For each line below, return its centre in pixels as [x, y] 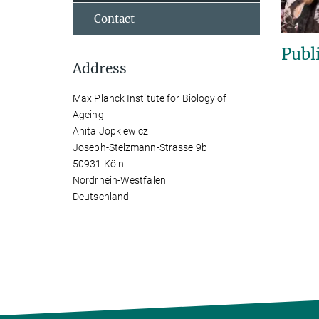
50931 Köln [98, 164]
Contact [114, 19]
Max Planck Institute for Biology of [150, 98]
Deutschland [101, 197]
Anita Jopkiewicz [111, 131]
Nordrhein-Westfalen [119, 180]
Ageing [88, 115]
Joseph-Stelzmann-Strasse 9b [140, 147]
